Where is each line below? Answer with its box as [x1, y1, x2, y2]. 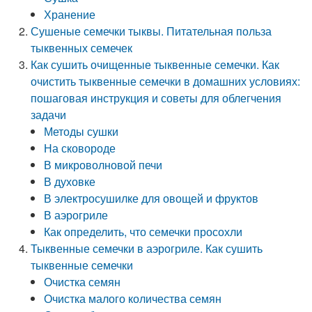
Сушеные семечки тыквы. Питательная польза [31, 23, 272, 39]
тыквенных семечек [31, 40, 133, 56]
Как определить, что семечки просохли [44, 224, 243, 240]
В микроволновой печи [44, 157, 163, 173]
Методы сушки [44, 123, 119, 139]
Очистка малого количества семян [44, 290, 222, 306]
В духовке [44, 173, 96, 189]
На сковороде [44, 140, 116, 156]
